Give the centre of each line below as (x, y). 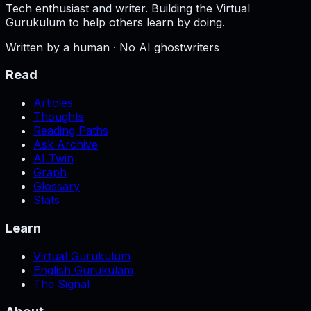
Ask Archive (66, 145)
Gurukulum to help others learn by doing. (115, 22)
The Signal (61, 284)
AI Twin (53, 159)
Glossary (57, 186)
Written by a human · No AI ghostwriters (112, 47)
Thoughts (59, 117)
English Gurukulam (83, 270)
